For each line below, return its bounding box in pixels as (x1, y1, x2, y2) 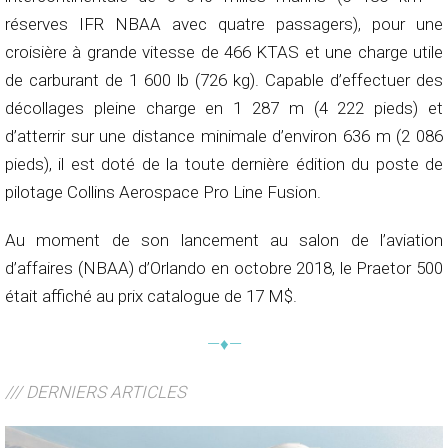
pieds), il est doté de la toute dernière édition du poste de (5, 154, 443, 175)
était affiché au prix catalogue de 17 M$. (5, 286, 297, 307)
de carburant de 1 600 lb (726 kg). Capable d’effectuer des (5, 70, 443, 91)
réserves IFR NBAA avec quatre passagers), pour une (5, 14, 443, 35)
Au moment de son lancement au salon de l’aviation (5, 230, 443, 251)
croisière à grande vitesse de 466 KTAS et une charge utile (5, 42, 443, 63)
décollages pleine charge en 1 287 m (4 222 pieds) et (5, 98, 443, 119)
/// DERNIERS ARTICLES (5, 382, 186, 403)
